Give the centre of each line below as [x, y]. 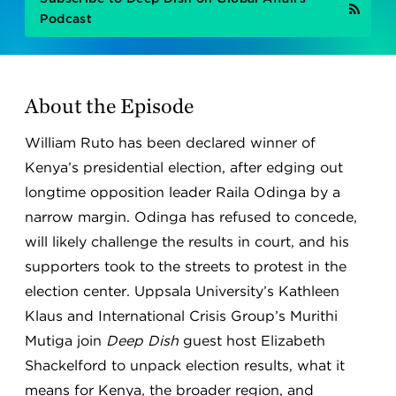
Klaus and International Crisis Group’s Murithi [182, 316]
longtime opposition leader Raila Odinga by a [183, 193]
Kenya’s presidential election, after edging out [184, 168]
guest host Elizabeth [252, 341]
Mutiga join [66, 341]
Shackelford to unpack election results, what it [185, 366]
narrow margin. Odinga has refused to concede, [191, 217]
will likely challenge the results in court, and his [187, 242]
